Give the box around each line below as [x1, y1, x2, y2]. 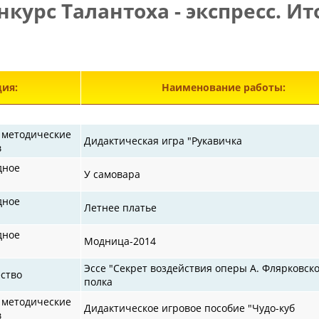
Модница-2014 [84, 234, 157, 248]
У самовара [84, 167, 141, 181]
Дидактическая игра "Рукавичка [84, 133, 243, 147]
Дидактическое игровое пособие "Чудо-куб [84, 300, 296, 315]
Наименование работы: [161, 80, 286, 94]
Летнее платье [84, 200, 157, 214]
